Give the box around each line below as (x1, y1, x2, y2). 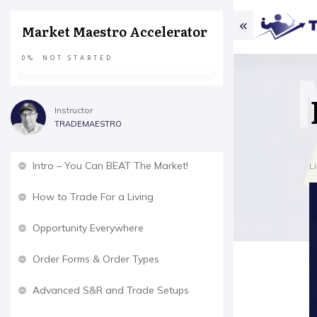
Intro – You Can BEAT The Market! (33, 159, 188, 172)
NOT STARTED (42, 54, 113, 64)
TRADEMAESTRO (54, 119, 122, 129)
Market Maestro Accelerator (22, 22, 207, 41)
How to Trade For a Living (33, 190, 154, 203)
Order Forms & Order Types (33, 253, 159, 265)
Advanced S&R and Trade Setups (33, 284, 189, 296)
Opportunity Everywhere (33, 221, 144, 234)
